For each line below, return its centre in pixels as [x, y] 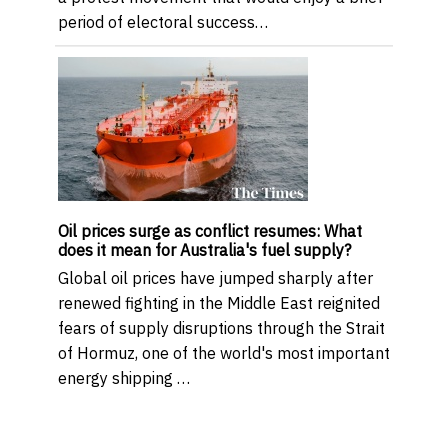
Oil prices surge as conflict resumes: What [210, 230]
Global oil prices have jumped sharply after [215, 277]
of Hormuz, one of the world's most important [224, 352]
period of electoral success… [163, 21]
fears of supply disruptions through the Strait [221, 327]
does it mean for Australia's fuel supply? [204, 249]
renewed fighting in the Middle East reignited [219, 302]
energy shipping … [124, 377]
